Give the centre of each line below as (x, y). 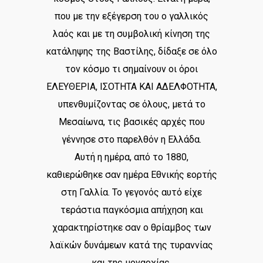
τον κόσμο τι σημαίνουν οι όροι (131, 69)
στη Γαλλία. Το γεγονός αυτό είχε (131, 192)
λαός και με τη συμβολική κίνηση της (131, 33)
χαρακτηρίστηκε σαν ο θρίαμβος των (131, 227)
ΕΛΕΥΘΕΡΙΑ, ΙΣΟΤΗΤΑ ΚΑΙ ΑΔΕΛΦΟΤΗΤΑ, (131, 86)
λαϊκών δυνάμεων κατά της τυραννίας (131, 245)
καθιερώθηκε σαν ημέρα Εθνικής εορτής (131, 174)
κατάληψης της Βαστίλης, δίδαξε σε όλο (131, 51)
